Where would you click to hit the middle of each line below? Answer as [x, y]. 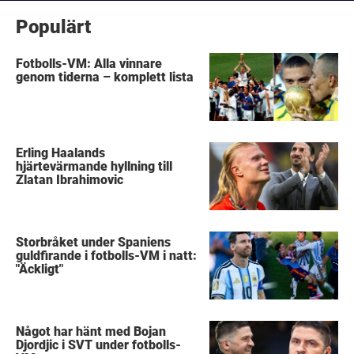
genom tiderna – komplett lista [105, 77]
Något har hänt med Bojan [91, 331]
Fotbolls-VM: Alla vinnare [89, 63]
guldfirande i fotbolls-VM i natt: [107, 255]
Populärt [53, 26]
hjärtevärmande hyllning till [94, 166]
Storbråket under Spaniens [94, 242]
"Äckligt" [40, 269]
